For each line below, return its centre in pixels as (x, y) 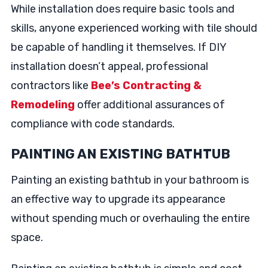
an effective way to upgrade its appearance (118, 199)
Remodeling (42, 105)
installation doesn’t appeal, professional (109, 66)
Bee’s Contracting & (146, 86)
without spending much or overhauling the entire (130, 218)
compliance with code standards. (92, 124)
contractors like (51, 86)
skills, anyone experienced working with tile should (134, 28)
